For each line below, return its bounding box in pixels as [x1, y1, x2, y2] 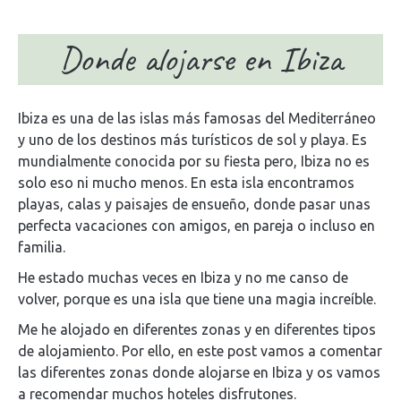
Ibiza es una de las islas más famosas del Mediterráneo [18, 110, 376, 126]
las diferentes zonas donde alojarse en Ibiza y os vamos [18, 364, 380, 380]
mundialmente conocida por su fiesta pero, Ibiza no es [18, 153, 370, 169]
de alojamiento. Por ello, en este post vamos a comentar [18, 343, 382, 359]
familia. [18, 239, 65, 255]
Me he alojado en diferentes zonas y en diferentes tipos [18, 321, 376, 337]
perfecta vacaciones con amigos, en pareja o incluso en [18, 218, 375, 234]
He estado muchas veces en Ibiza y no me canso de [18, 269, 348, 286]
